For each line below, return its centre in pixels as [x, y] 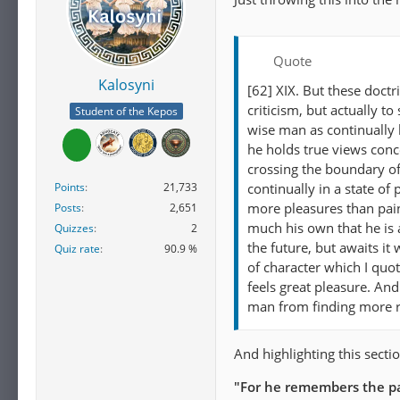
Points [70, 187]
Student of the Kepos [126, 111]
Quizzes [74, 228]
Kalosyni [126, 85]
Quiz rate [77, 248]
